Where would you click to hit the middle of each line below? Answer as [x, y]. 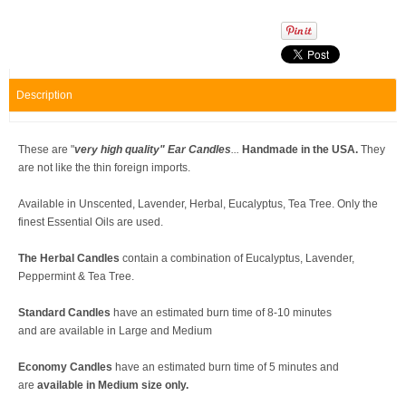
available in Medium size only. [113, 385]
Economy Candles [65, 367]
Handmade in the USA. [300, 150]
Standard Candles [64, 313]
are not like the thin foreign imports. [106, 168]
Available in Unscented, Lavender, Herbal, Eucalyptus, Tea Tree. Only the [198, 204]
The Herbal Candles [70, 258]
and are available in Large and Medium [115, 331]
